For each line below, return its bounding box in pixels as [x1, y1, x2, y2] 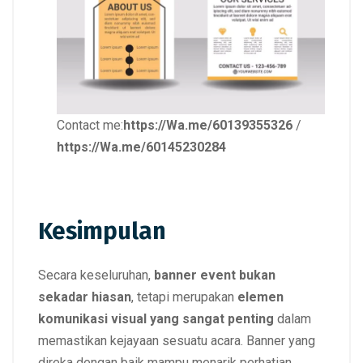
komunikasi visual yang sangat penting [38, 310, 274, 327]
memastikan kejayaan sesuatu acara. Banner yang [38, 332, 315, 348]
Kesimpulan [38, 216, 166, 246]
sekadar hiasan [38, 288, 131, 305]
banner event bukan [154, 267, 275, 283]
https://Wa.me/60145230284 [57, 139, 226, 155]
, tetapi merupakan [131, 288, 237, 305]
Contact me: [57, 117, 123, 133]
